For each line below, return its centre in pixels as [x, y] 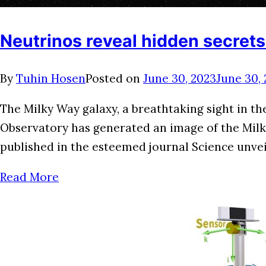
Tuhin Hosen [51, 79]
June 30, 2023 [180, 79]
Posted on [114, 79]
